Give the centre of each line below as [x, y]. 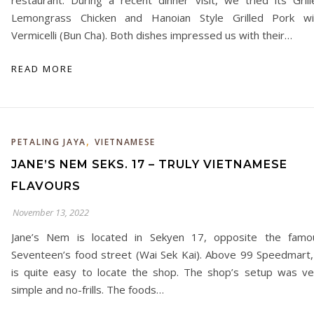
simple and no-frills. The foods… [88, 289]
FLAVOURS [46, 186]
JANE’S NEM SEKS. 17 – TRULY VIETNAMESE [149, 164]
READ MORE [42, 69]
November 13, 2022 [51, 212]
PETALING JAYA [49, 142]
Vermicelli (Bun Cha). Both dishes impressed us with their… [152, 35]
